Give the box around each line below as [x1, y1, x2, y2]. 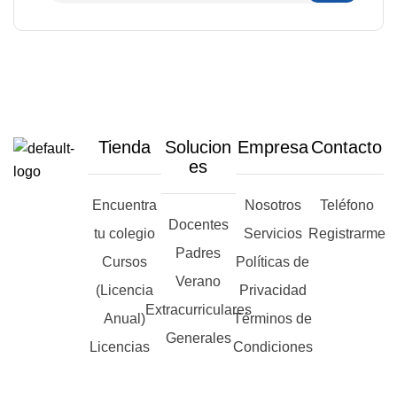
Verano [175, 274, 222, 290]
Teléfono [319, 198, 374, 214]
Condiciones [232, 339, 313, 355]
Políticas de [236, 254, 310, 270]
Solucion [165, 137, 232, 158]
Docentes [167, 217, 229, 233]
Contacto [311, 137, 383, 158]
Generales [165, 331, 231, 346]
